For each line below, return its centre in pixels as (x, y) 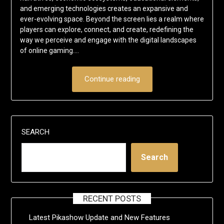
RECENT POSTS (112, 198)
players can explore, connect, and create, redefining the (106, 29)
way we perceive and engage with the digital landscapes (108, 40)
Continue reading (112, 79)
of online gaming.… (49, 50)
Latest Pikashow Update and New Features (100, 217)
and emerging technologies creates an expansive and (104, 8)
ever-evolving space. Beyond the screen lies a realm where (112, 19)
